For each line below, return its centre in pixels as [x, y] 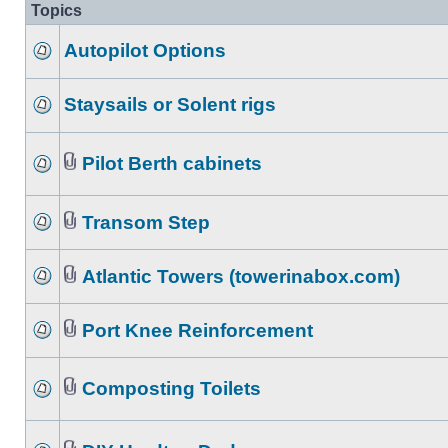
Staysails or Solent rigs [170, 104]
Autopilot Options [145, 50]
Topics [56, 10]
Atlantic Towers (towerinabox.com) [241, 276]
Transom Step [146, 222]
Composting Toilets [171, 388]
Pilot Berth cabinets [172, 163]
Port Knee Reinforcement [197, 330]
